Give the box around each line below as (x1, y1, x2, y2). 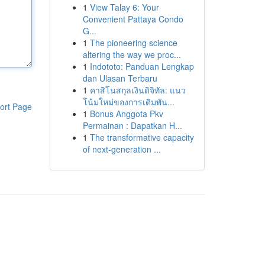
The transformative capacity (89, 131, 194, 143)
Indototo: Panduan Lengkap (89, 60, 194, 72)
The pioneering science (89, 37, 177, 49)
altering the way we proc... (82, 49, 181, 60)
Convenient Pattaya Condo (82, 13, 183, 25)
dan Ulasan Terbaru (82, 72, 157, 84)
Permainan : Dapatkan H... (82, 119, 182, 131)
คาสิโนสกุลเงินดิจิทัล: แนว (89, 84, 186, 96)
